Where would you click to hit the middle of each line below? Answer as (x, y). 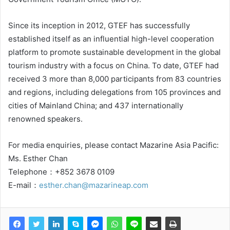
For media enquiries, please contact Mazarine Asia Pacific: (113, 145)
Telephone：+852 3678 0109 (61, 172)
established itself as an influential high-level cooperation (111, 39)
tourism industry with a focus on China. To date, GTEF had (113, 65)
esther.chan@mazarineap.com (94, 185)
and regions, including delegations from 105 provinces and (114, 92)
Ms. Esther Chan (38, 158)
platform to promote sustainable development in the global (114, 52)
